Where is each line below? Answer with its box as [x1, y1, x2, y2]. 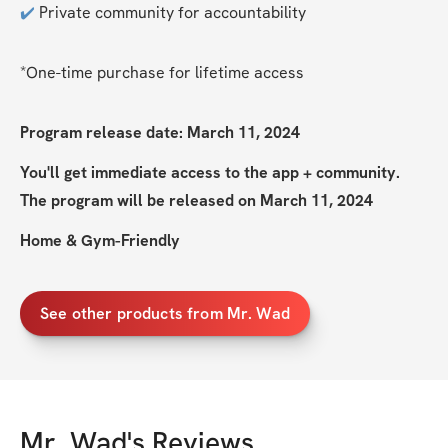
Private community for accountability [35, 2, 306, 24]
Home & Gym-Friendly [20, 230, 180, 252]
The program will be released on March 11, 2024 [20, 190, 373, 212]
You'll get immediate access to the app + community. [20, 162, 400, 184]
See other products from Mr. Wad [40, 302, 290, 324]
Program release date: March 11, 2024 [20, 122, 300, 144]
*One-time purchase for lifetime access [20, 62, 304, 84]
